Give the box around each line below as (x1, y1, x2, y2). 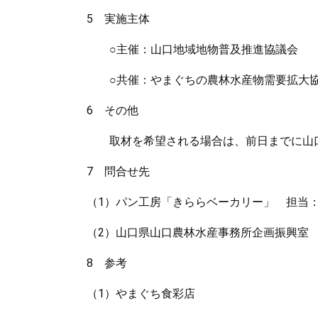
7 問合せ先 (87, 165, 150, 178)
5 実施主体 (87, 12, 150, 26)
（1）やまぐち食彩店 (87, 287, 195, 300)
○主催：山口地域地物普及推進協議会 (87, 43, 298, 56)
